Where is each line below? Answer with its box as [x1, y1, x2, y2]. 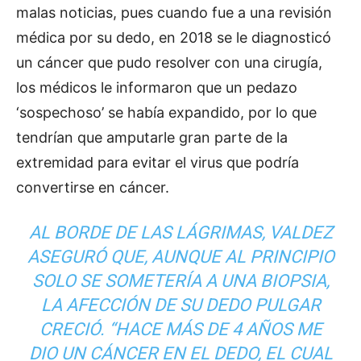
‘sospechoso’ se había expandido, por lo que [16, 103, 317, 121]
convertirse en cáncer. [16, 178, 169, 196]
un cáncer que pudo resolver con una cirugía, [16, 53, 322, 71]
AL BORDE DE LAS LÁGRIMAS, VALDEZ [28, 222, 333, 243]
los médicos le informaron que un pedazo [16, 78, 297, 96]
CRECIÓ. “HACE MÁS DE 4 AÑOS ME [39, 318, 322, 339]
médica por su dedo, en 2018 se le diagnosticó [16, 28, 331, 46]
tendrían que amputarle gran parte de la [16, 128, 288, 146]
